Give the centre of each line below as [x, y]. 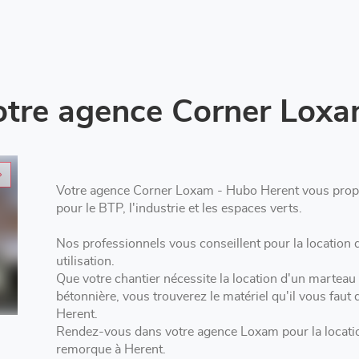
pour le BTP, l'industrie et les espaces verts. [179, 208]
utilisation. [85, 261]
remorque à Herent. [111, 349]
